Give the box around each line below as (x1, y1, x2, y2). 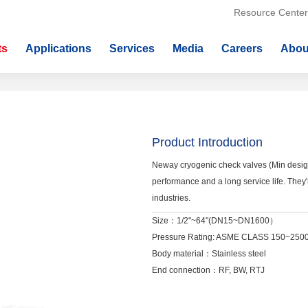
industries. (152, 193, 191, 203)
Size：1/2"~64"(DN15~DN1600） (152, 216, 278, 225)
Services (109, 43, 155, 54)
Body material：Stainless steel (152, 249, 267, 258)
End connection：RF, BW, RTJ (152, 265, 265, 275)
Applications (25, 43, 91, 54)
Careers (221, 43, 263, 54)
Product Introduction (152, 135, 263, 149)
